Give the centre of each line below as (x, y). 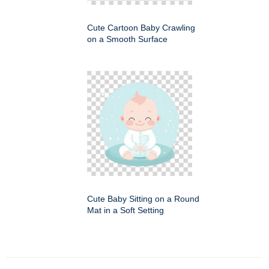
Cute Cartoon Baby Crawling (141, 27)
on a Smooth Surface (127, 39)
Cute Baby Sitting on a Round (143, 198)
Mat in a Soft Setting (125, 210)
